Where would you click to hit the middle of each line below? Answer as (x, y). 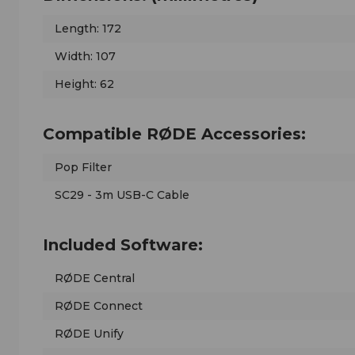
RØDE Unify (89, 334)
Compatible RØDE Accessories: (174, 134)
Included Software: (123, 245)
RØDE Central (95, 279)
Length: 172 (88, 29)
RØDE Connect (99, 306)
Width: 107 (85, 57)
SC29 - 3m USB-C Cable (122, 195)
